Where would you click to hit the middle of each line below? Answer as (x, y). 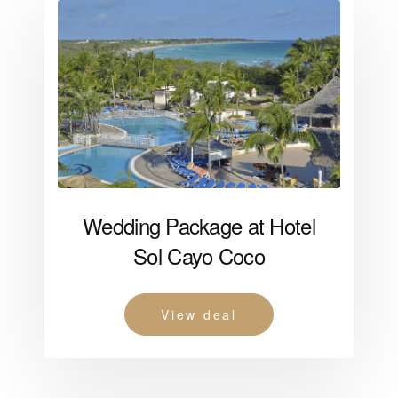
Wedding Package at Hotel (199, 226)
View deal (199, 315)
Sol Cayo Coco (199, 256)
